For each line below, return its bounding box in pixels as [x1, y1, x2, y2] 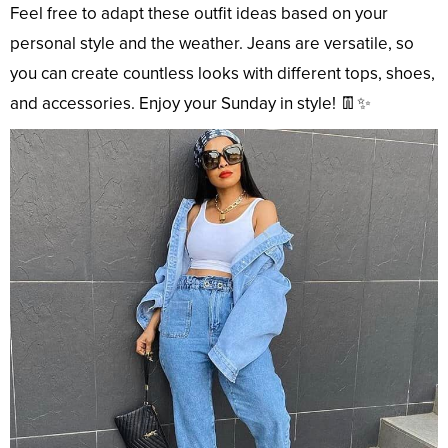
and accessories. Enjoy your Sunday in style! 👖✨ [10, 93, 371, 115]
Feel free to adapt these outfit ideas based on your [10, 3, 388, 25]
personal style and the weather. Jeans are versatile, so [10, 33, 414, 55]
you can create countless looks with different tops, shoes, [10, 63, 435, 85]
